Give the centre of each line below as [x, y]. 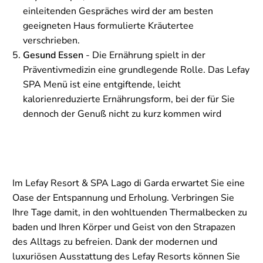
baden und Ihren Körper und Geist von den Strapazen [124, 227]
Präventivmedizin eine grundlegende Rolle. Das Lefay [136, 70]
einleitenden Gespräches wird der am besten [118, 11]
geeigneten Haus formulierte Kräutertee [108, 26]
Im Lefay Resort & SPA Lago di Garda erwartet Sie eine [129, 183]
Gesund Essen [53, 55]
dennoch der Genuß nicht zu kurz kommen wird [122, 114]
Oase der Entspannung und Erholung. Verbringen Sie [123, 198]
